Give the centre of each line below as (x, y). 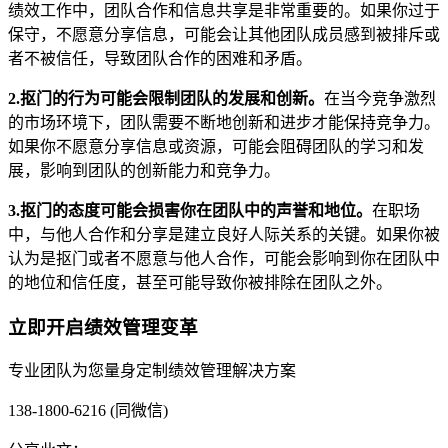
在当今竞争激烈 (380, 98)
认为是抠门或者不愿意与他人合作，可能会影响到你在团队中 (224, 258)
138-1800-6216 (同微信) (88, 411)
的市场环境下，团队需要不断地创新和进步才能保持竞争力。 (224, 122)
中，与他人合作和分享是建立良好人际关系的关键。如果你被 (224, 234)
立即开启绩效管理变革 (103, 327)
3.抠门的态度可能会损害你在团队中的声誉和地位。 (190, 210)
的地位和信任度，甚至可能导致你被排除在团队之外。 (200, 282)
